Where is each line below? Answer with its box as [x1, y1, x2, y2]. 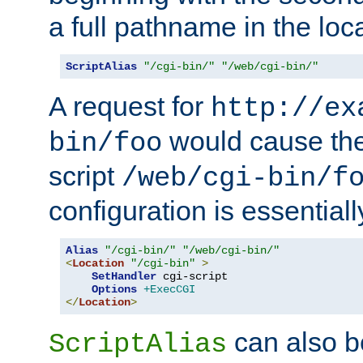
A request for [49, 90, 211, 122]
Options [92, 282, 137, 296]
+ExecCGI [143, 282, 195, 296]
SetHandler [92, 269, 156, 283]
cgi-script [156, 269, 228, 283]
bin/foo [49, 127, 162, 159]
